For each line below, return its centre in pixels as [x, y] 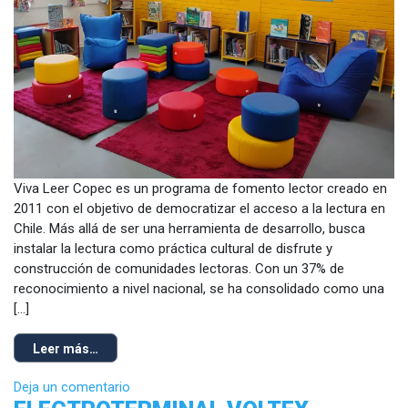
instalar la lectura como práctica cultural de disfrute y [173, 249]
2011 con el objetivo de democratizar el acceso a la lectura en [199, 209]
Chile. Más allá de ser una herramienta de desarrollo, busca [189, 229]
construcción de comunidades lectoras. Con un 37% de [179, 269]
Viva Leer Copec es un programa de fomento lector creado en [200, 189]
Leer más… [66, 349]
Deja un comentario [72, 388]
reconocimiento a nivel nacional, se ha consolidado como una [199, 289]
